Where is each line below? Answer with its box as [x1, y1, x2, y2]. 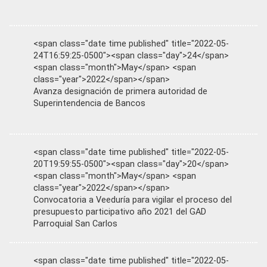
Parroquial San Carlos [33, 219, 117, 229]
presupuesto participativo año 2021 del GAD [33, 207, 206, 217]
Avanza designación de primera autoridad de [33, 86, 207, 97]
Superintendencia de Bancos [33, 98, 145, 108]
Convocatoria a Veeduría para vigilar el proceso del [33, 195, 232, 205]
